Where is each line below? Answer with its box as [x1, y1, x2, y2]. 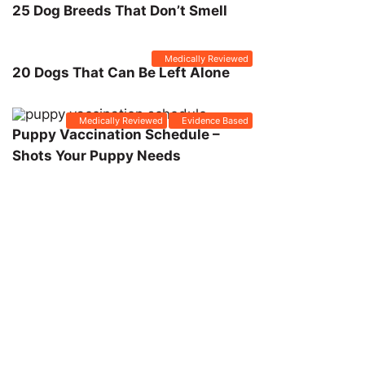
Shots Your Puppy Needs [12, 147, 181, 164]
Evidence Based [182, 115, 248, 126]
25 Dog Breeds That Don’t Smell [12, 2, 227, 19]
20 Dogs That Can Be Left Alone [12, 64, 230, 81]
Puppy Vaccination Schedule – [12, 126, 220, 143]
